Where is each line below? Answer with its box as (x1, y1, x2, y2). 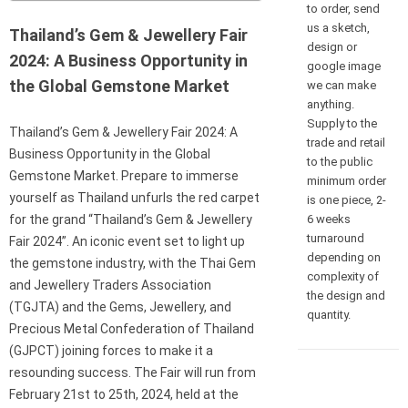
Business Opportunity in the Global (9, 147, 210, 162)
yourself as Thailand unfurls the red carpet (9, 190, 260, 206)
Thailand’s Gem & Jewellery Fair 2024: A (9, 125, 238, 140)
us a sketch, (306, 20, 370, 35)
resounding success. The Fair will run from (9, 365, 256, 381)
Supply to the (306, 116, 377, 130)
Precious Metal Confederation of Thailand (9, 321, 254, 337)
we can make (306, 77, 376, 92)
